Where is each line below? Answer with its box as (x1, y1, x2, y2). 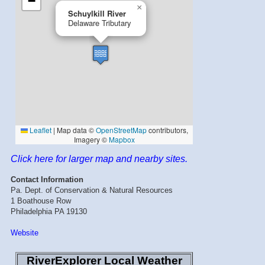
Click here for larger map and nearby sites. (11, 153, 188, 164)
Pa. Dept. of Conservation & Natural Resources (11, 185, 173, 195)
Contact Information (11, 174, 83, 184)
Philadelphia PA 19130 (11, 206, 87, 216)
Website (11, 228, 38, 237)
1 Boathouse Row (11, 196, 71, 205)
